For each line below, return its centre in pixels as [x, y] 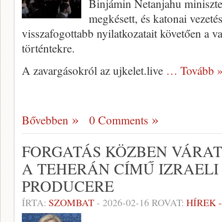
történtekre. [48, 48]
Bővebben [45, 120]
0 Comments [119, 120]
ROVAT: [168, 202]
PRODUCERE [68, 186]
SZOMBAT [71, 202]
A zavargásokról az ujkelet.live [94, 70]
